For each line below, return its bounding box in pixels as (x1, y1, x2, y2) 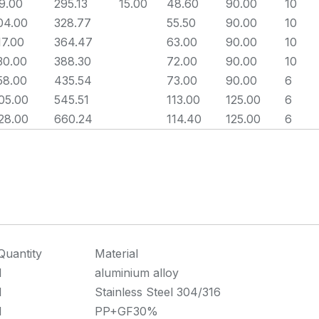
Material (95, 246, 138, 261)
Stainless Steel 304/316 (95, 285, 221, 299)
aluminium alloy (95, 266, 179, 280)
